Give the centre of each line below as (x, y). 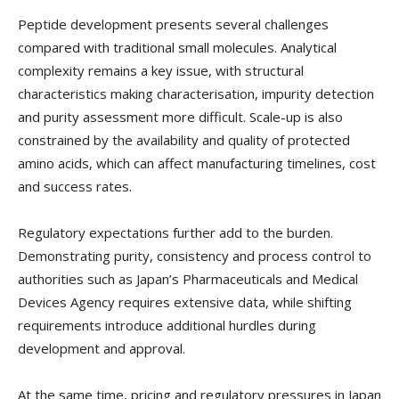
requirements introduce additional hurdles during (167, 326)
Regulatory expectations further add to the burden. (175, 233)
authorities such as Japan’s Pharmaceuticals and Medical (188, 279)
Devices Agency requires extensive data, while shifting (185, 302)
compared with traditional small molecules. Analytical (177, 48)
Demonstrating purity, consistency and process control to (195, 256)
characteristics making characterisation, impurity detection (196, 94)
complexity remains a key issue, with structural (161, 71)
